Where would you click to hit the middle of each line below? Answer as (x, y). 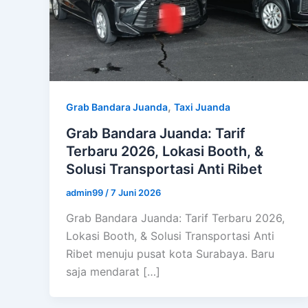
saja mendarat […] (113, 272)
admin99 (86, 192)
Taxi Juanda (202, 107)
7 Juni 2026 (136, 192)
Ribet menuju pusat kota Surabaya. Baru (170, 254)
